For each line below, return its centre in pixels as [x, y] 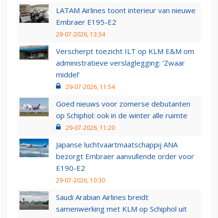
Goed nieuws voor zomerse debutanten [123, 104]
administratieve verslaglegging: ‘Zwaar [120, 63]
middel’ [68, 75]
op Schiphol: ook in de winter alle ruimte [122, 116]
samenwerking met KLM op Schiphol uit [121, 209]
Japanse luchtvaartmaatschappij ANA [117, 145]
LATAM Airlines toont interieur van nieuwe [126, 10]
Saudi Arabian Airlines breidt [102, 197]
